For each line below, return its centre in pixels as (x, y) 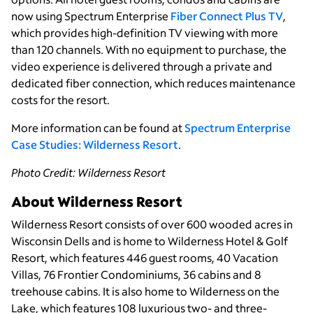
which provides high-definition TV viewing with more (145, 33)
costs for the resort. (60, 100)
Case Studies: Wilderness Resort (95, 145)
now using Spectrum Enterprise (91, 16)
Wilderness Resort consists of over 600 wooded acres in (152, 224)
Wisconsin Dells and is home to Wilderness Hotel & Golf (150, 241)
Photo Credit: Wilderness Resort (88, 173)
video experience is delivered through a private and (142, 66)
